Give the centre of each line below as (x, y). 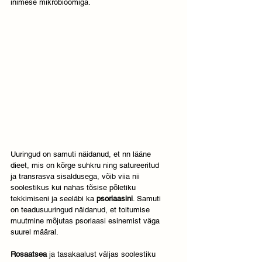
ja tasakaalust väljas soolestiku (104, 254)
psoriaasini (115, 198)
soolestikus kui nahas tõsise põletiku (74, 187)
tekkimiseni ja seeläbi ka (54, 198)
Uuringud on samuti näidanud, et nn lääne (82, 154)
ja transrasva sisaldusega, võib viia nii (76, 176)
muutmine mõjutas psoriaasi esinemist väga (86, 220)
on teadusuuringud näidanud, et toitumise (81, 209)
